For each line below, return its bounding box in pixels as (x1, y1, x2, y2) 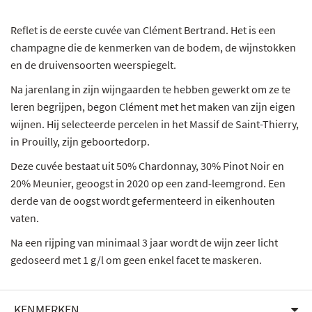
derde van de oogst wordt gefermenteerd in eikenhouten (10, 194, 275, 208)
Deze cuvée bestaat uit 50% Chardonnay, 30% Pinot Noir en (10, 159, 284, 173)
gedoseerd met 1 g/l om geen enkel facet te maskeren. (10, 253, 262, 267)
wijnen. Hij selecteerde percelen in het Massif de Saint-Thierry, (10, 117, 299, 132)
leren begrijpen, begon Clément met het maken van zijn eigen (10, 100, 295, 114)
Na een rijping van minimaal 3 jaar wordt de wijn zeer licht (10, 235, 278, 250)
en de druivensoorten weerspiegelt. (10, 58, 176, 72)
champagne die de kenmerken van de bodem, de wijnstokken (10, 40, 296, 55)
